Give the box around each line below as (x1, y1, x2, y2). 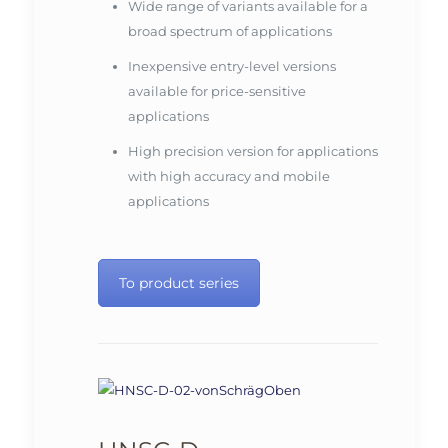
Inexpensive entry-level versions (127, 58, 336, 75)
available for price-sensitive (127, 83, 306, 100)
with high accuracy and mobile (127, 168, 330, 185)
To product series (118, 274, 239, 293)
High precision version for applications (127, 143, 378, 160)
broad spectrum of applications (127, 23, 332, 40)
